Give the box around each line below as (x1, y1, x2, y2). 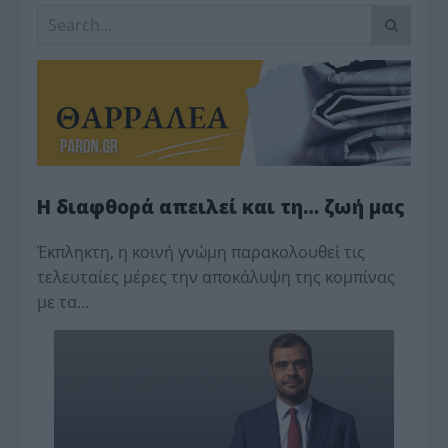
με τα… (37, 290, 90, 313)
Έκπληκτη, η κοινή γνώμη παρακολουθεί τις (37, 240, 366, 263)
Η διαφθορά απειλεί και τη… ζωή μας (37, 194, 406, 220)
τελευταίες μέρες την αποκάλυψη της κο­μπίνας (37, 265, 396, 288)
